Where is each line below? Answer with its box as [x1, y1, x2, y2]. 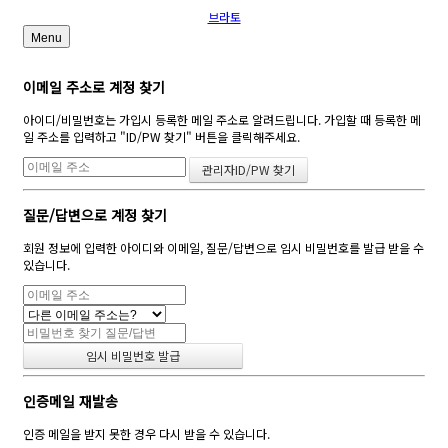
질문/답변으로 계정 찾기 [23, 205, 167, 226]
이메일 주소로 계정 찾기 [23, 77, 165, 98]
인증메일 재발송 [23, 391, 118, 412]
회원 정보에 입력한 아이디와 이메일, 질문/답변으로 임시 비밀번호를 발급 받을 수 [23, 239, 424, 257]
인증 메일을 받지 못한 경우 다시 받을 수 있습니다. [23, 425, 270, 443]
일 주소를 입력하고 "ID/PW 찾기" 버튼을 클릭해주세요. [23, 128, 300, 146]
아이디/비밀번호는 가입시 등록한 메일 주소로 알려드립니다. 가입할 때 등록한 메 [23, 111, 421, 129]
